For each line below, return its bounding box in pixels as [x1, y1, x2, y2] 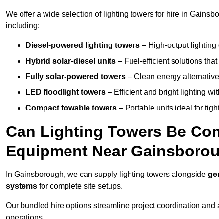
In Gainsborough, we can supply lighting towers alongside [6, 170, 208, 179]
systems [6, 182, 37, 191]
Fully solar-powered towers [25, 72, 126, 81]
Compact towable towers [25, 104, 117, 112]
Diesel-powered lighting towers [25, 41, 140, 50]
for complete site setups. [37, 182, 123, 191]
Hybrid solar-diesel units [25, 57, 116, 66]
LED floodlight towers [25, 88, 106, 97]
